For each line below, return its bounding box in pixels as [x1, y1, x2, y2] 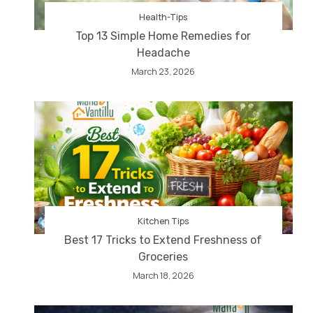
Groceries [138, 249, 189, 263]
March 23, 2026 [131, 65, 196, 78]
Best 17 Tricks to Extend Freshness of [64, 233, 263, 247]
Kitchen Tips [138, 214, 189, 227]
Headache [136, 45, 190, 59]
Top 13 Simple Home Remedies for [75, 29, 252, 43]
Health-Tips [139, 10, 188, 23]
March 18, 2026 [132, 269, 194, 282]
